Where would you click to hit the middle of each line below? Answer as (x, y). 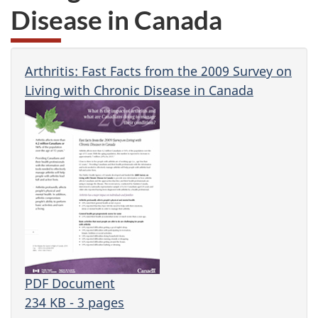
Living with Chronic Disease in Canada (139, 90)
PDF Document (70, 283)
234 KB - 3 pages (75, 302)
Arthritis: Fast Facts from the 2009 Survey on (158, 71)
